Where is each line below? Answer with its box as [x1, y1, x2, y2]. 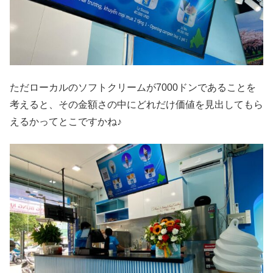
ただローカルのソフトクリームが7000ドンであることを [10, 82, 256, 93]
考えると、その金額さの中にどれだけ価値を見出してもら [10, 99, 263, 110]
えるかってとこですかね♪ [10, 116, 122, 127]
